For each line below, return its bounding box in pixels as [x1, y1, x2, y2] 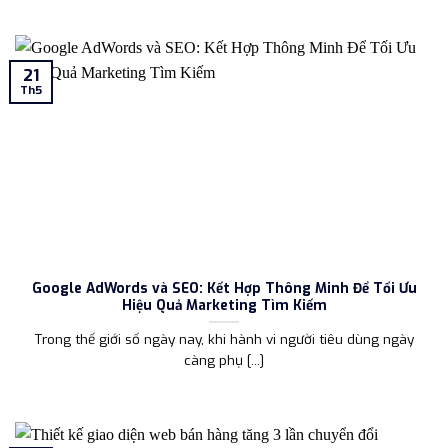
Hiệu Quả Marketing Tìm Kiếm [121, 295, 327, 314]
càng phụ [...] [184, 351, 264, 370]
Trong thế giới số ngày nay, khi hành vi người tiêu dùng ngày [34, 330, 414, 349]
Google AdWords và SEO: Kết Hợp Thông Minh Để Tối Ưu [31, 278, 417, 297]
